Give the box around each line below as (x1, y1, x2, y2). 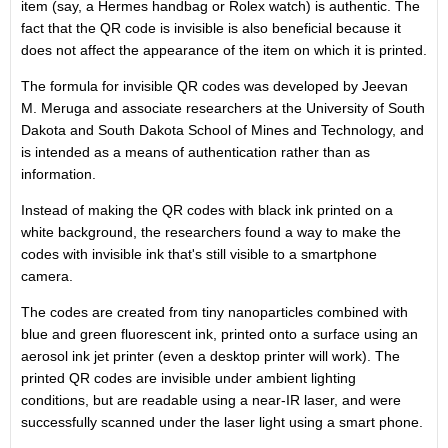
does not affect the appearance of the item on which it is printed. (21, 42, 427, 58)
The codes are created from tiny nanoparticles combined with (21, 304, 408, 320)
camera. (21, 268, 73, 284)
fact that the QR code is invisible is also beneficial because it (21, 20, 401, 36)
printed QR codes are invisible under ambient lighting (21, 370, 356, 386)
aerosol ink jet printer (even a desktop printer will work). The (21, 348, 400, 364)
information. (21, 166, 96, 182)
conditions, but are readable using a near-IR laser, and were (21, 392, 401, 408)
